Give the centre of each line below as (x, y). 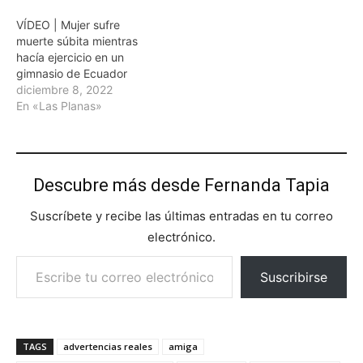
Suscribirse (294, 277)
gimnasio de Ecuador (72, 73)
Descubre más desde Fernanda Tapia (181, 185)
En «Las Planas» (59, 105)
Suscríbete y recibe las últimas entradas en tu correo (181, 216)
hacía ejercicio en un (70, 57)
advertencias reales (108, 346)
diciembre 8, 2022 (64, 89)
